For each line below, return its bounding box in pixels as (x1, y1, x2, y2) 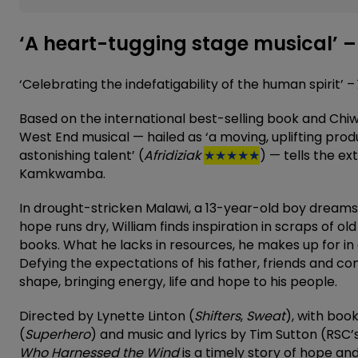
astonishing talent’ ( (19, 145, 144, 165)
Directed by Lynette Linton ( (19, 306, 194, 325)
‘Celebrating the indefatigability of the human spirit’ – (19, 74, 355, 93)
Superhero (25, 324, 90, 344)
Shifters (194, 306, 241, 325)
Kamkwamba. (19, 164, 105, 183)
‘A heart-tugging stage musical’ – (19, 30, 356, 57)
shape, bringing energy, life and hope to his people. (19, 272, 337, 291)
